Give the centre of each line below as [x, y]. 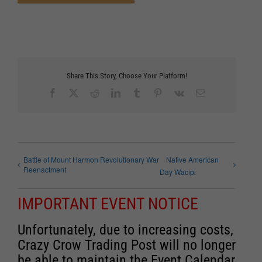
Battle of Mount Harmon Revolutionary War [91, 160]
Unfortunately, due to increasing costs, [125, 230]
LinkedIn [137, 93]
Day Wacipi [178, 172]
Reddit [111, 93]
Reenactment [45, 170]
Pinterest [178, 93]
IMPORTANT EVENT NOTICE [108, 204]
